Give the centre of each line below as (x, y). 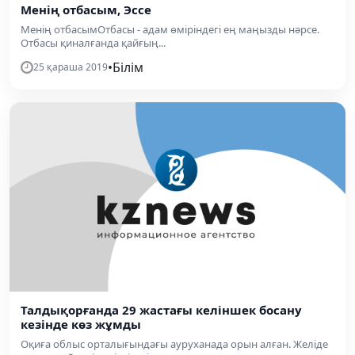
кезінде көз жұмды (81, 324)
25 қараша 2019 (71, 67)
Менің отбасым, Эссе (86, 10)
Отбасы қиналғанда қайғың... (93, 43)
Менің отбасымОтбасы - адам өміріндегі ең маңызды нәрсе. (170, 29)
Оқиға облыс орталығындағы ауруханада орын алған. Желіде (174, 344)
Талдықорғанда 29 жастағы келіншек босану (161, 309)
